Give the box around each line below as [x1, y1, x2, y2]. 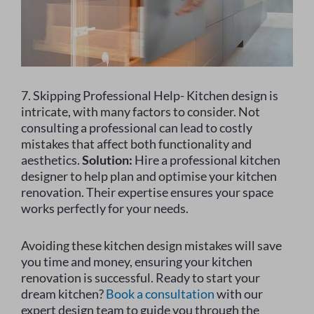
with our [214, 286, 263, 302]
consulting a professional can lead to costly [21, 120, 252, 136]
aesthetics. [21, 152, 82, 168]
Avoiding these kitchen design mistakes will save [21, 238, 282, 254]
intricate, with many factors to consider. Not [21, 104, 260, 120]
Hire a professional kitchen [132, 152, 280, 168]
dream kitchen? [21, 286, 106, 302]
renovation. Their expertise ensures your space [21, 184, 273, 200]
